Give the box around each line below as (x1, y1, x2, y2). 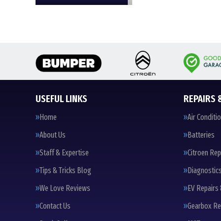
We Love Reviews (39, 184, 90, 193)
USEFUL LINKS (36, 93, 87, 105)
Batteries (187, 130, 215, 140)
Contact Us (39, 201, 71, 211)
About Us (39, 130, 66, 140)
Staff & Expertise (39, 148, 89, 157)
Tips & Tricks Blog (39, 166, 91, 175)
